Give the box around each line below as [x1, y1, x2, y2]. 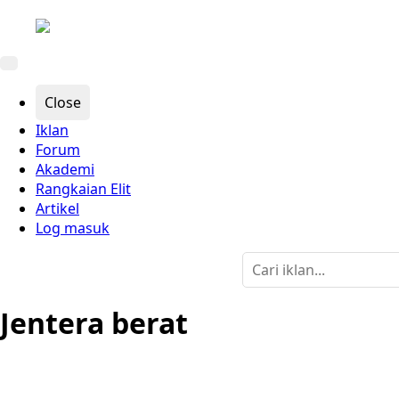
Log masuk [36, 218, 110, 238]
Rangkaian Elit [36, 179, 131, 199]
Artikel [36, 199, 79, 218]
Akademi [36, 159, 94, 179]
